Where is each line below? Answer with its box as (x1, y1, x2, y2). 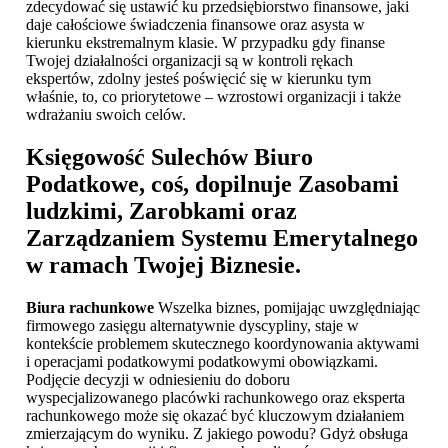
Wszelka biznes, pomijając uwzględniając (154, 299, 420, 317)
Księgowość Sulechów (26, 144, 248, 171)
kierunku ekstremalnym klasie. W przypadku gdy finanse (26, 34, 385, 52)
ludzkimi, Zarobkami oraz (26, 198, 297, 225)
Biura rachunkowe (26, 299, 154, 317)
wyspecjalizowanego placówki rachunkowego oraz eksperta (26, 389, 405, 407)
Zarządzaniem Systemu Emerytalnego (26, 225, 418, 252)
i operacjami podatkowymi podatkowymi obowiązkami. (26, 353, 378, 371)
